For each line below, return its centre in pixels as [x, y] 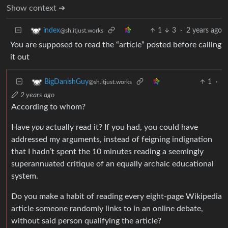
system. [25, 176]
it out [20, 57]
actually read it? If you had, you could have [121, 127]
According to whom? [48, 107]
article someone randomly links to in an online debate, [107, 208]
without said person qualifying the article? [86, 221]
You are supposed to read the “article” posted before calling [116, 45]
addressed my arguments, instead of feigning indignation [112, 139]
